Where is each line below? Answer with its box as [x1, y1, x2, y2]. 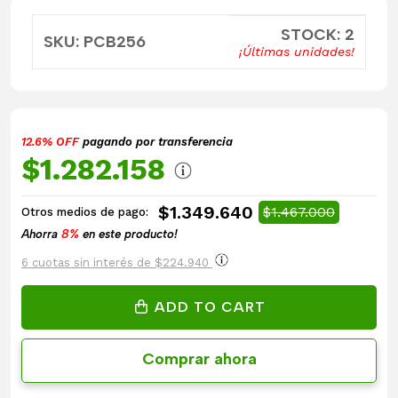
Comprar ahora [141, 349, 257, 370]
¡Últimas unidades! [239, 44, 354, 59]
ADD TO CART [155, 298, 266, 315]
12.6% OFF [21, 134, 79, 148]
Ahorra [21, 227, 61, 242]
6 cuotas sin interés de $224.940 [21, 256, 212, 270]
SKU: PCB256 [44, 32, 146, 52]
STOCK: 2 [281, 24, 354, 44]
